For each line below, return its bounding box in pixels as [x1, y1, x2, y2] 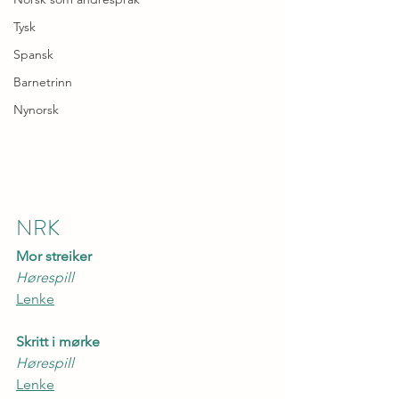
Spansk [13, 46, 53, 62]
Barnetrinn [13, 74, 72, 90]
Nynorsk [13, 102, 59, 118]
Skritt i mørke [16, 333, 100, 351]
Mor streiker [16, 248, 92, 265]
